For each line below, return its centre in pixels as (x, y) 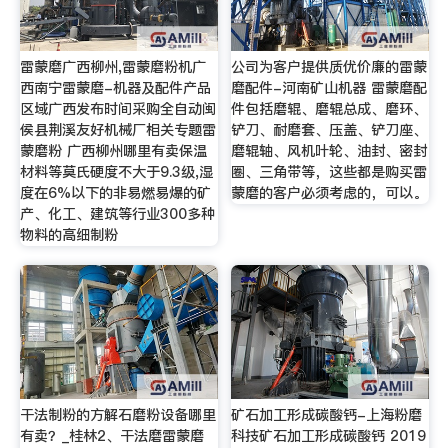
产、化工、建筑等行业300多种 (117, 213)
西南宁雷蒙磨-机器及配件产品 (115, 87)
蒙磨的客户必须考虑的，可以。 (329, 192)
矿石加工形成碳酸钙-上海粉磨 (327, 415)
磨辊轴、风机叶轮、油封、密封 (329, 150)
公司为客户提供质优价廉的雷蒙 (329, 66)
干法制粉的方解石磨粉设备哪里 (117, 415)
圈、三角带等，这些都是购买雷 (329, 171)
